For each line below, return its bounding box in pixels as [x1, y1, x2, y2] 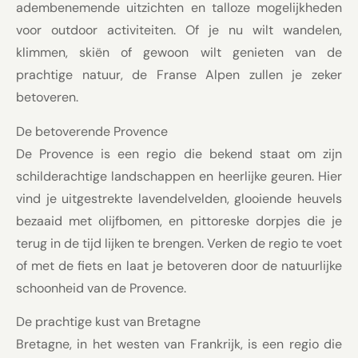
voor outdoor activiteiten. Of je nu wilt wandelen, [16, 22, 342, 39]
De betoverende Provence [16, 122, 168, 140]
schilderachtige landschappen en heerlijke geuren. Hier [16, 167, 342, 185]
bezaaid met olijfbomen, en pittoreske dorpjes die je [16, 212, 342, 229]
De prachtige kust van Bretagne [16, 313, 201, 331]
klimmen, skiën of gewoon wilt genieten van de [16, 44, 342, 62]
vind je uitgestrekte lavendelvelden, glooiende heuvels [16, 189, 342, 207]
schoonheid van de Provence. [16, 279, 186, 296]
